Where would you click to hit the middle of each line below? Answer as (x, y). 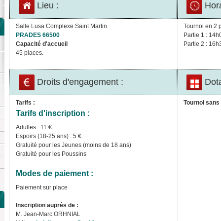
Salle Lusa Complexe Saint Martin (61, 26)
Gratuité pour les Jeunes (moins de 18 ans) (74, 145)
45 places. (30, 53)
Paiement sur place (42, 187)
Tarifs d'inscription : (53, 113)
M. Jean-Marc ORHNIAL (48, 214)
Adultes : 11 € (34, 127)
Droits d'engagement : (79, 82)
